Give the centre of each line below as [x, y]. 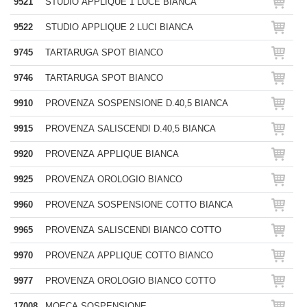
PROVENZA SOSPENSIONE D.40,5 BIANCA [137, 103]
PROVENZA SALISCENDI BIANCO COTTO [133, 230]
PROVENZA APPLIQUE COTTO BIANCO [129, 255]
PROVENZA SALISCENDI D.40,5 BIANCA [131, 128]
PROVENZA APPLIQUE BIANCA [112, 154]
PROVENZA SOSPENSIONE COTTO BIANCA [139, 205]
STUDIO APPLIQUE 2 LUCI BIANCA [119, 27]
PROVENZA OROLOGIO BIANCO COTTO [131, 281]
